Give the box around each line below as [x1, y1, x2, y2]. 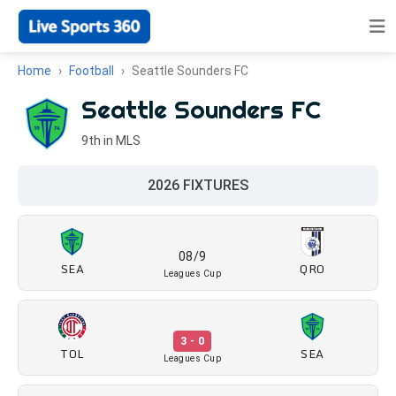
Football [69, 64, 114, 78]
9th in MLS [81, 133, 141, 148]
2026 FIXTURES [148, 177, 248, 194]
